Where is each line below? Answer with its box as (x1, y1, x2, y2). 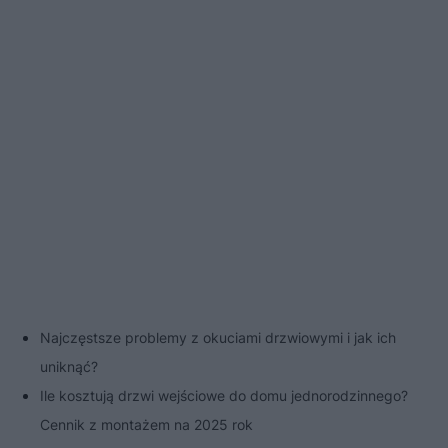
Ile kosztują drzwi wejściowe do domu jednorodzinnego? (40, 386, 408, 404)
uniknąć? (40, 357, 98, 375)
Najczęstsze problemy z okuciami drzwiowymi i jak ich (40, 328, 396, 346)
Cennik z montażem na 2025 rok (40, 415, 253, 433)
